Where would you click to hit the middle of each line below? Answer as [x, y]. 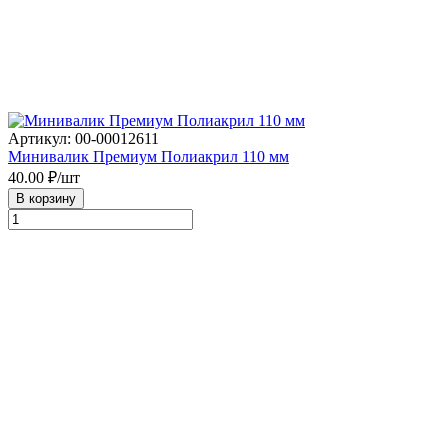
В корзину [46, 199]
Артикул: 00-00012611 [83, 139]
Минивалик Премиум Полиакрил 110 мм [148, 157]
